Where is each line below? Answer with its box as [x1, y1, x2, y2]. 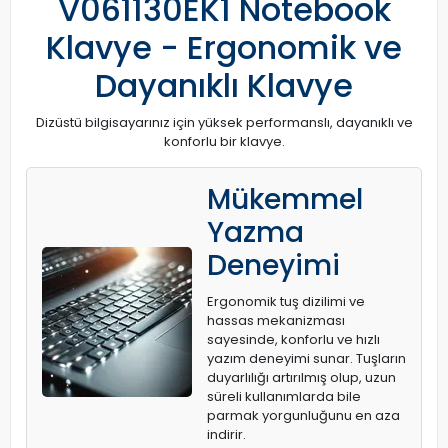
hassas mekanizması [207, 311, 345, 331]
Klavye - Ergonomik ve [46, 25, 402, 71]
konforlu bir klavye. [163, 132, 285, 152]
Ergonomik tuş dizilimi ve [207, 292, 365, 312]
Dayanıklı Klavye [95, 63, 353, 109]
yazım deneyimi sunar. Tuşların [207, 349, 406, 369]
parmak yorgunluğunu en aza [207, 406, 400, 426]
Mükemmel [207, 180, 363, 220]
